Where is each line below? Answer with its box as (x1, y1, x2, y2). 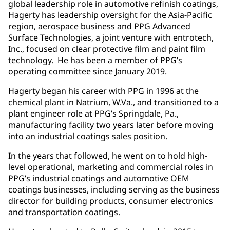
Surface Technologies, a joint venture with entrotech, (8, 31, 214, 43)
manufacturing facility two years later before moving (8, 119, 214, 130)
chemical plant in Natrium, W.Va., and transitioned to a (8, 96, 219, 108)
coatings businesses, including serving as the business (8, 183, 220, 195)
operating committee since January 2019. (8, 65, 171, 77)
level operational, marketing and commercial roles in (8, 161, 213, 172)
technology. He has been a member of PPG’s (8, 54, 182, 66)
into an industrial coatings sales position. (8, 130, 169, 142)
